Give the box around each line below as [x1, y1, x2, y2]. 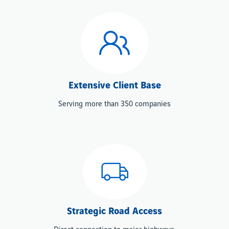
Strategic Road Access [67, 206, 162, 217]
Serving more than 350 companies [58, 100, 171, 108]
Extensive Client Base [68, 80, 161, 91]
